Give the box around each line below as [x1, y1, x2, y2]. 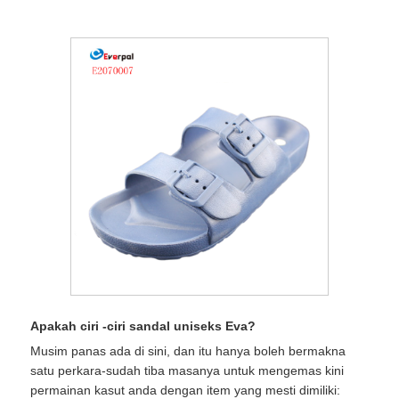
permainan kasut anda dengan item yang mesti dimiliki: [30, 382, 340, 397]
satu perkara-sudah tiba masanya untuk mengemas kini [30, 362, 344, 378]
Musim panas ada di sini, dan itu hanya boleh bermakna [30, 343, 346, 358]
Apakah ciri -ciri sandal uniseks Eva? [30, 318, 256, 333]
